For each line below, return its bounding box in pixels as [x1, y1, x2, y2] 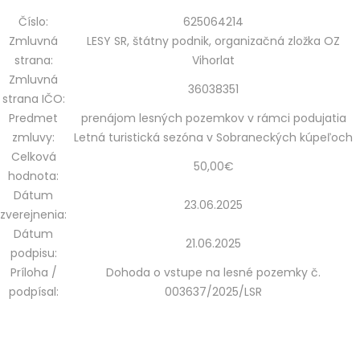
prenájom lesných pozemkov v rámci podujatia [80, 110, 346, 126]
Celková [10, 149, 56, 165]
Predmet [9, 110, 58, 126]
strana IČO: [2, 91, 65, 107]
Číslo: [18, 14, 48, 30]
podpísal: [8, 284, 59, 300]
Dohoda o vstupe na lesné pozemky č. [106, 264, 321, 280]
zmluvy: [12, 129, 55, 145]
